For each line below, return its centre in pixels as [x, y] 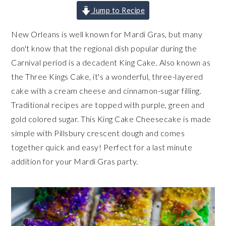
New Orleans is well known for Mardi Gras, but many [107, 34]
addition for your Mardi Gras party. [76, 161]
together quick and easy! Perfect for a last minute [102, 147]
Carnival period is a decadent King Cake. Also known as [111, 62]
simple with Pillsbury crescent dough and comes [98, 133]
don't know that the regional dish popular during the [104, 48]
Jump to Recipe [118, 10]
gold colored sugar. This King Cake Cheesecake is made [111, 119]
